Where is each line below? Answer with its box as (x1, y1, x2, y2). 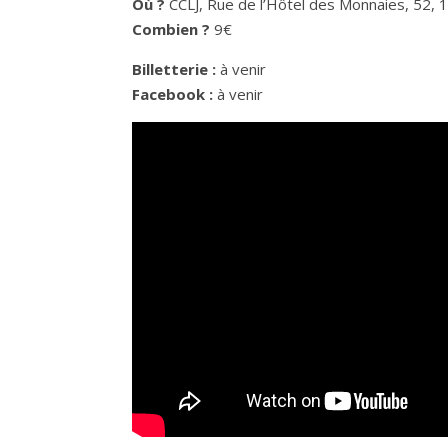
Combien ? (132, 19, 210, 39)
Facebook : (132, 84, 217, 104)
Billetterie (132, 59, 208, 79)
